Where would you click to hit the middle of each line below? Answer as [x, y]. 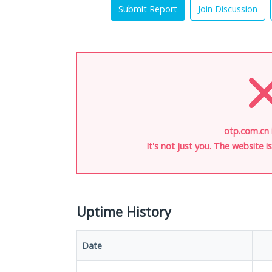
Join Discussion [228, 9]
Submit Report [148, 9]
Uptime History [124, 212]
